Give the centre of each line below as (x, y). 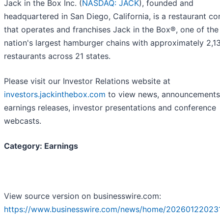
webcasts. (23, 121)
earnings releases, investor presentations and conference (110, 108)
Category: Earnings (41, 146)
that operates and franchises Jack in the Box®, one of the (111, 30)
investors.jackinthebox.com (55, 95)
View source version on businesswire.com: (82, 196)
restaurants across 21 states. (57, 56)
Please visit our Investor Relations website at (87, 81)
